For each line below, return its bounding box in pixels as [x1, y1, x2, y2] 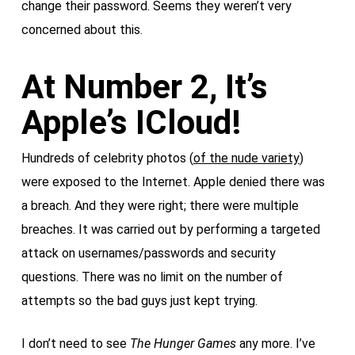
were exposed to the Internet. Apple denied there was [21, 174, 325, 189]
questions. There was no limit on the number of [21, 269, 283, 284]
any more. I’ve [235, 336, 315, 351]
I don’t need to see [21, 336, 130, 351]
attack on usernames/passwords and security [21, 246, 276, 261]
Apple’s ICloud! [21, 103, 241, 142]
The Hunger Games [129, 336, 236, 351]
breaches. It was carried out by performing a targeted [21, 222, 320, 237]
